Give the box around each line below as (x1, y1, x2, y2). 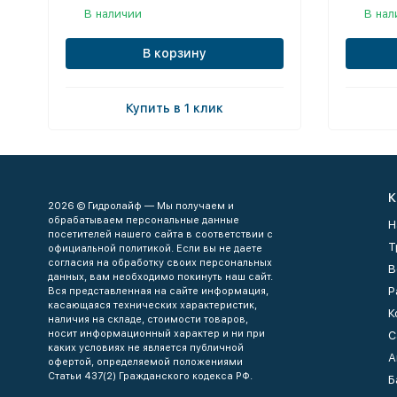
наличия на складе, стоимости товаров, (47, 314, 248, 325)
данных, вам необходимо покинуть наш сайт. (47, 271, 273, 283)
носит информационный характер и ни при (47, 328, 265, 339)
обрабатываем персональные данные (47, 214, 239, 226)
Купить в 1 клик (125, 100, 223, 115)
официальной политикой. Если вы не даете (47, 243, 262, 254)
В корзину (142, 45, 206, 60)
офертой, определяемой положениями (47, 356, 243, 368)
